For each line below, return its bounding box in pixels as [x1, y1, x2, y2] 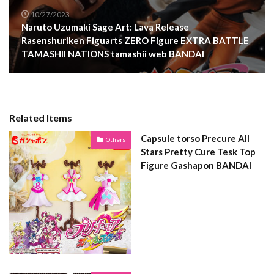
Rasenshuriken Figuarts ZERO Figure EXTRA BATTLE [21, 34, 249, 46]
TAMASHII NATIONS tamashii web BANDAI [21, 48, 204, 59]
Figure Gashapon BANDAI [141, 159, 251, 171]
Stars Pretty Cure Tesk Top [141, 146, 256, 157]
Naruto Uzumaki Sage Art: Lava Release [21, 21, 189, 32]
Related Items [9, 111, 72, 124]
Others [106, 136, 125, 144]
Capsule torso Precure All [141, 132, 250, 144]
